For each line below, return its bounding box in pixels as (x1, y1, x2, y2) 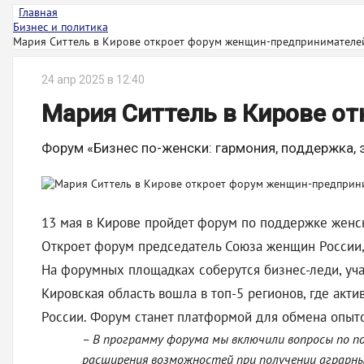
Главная (19, 5, 58, 19)
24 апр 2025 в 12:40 (41, 73, 145, 86)
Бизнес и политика (13, 19, 108, 34)
